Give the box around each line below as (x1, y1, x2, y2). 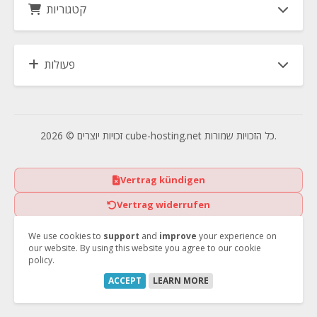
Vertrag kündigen (120, 173, 205, 186)
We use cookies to (28, 229, 103, 242)
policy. (28, 253, 54, 266)
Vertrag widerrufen (117, 198, 210, 211)
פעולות (45, 57, 75, 72)
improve (159, 229, 197, 242)
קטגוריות (47, 1, 86, 17)
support (103, 229, 139, 242)
